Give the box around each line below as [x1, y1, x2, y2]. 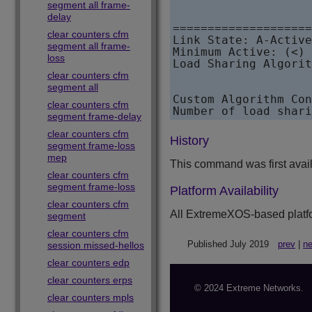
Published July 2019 [187, 239, 269, 250]
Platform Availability [170, 184, 279, 198]
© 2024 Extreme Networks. [194, 283, 304, 294]
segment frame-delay [47, 111, 141, 122]
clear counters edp [47, 257, 130, 268]
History [170, 134, 209, 148]
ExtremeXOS [186, 208, 251, 221]
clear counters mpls [47, 292, 134, 303]
